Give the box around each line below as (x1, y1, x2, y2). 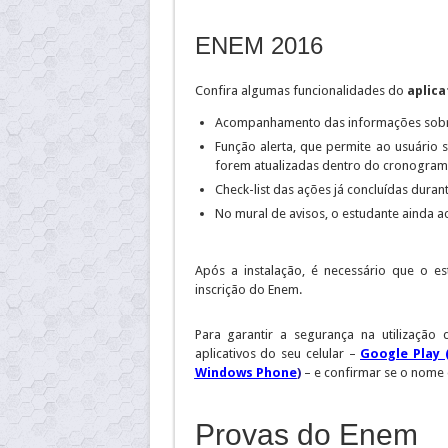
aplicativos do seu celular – (194, 346, 361, 361)
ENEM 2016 (194, 32, 323, 59)
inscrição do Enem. (194, 282, 302, 297)
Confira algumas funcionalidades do (194, 83, 407, 98)
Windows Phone (194, 365, 297, 380)
